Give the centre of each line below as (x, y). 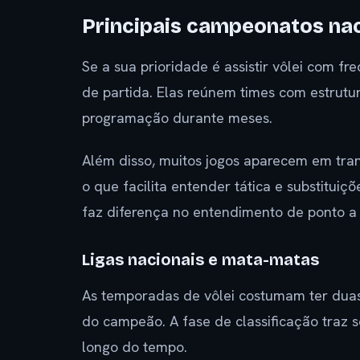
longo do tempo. (135, 346)
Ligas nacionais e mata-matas (200, 259)
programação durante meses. (177, 117)
